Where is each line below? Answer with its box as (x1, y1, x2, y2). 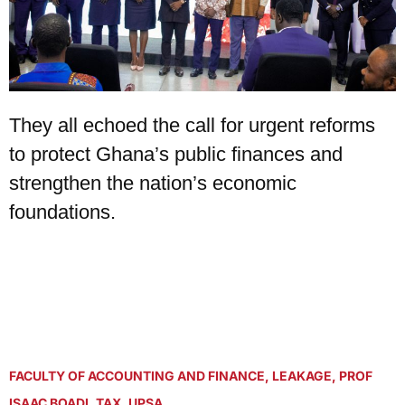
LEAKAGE (272, 367, 332, 383)
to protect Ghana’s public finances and (9, 142, 343, 165)
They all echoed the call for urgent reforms (9, 113, 375, 137)
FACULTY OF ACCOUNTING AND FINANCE (9, 367, 265, 383)
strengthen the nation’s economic (9, 171, 297, 194)
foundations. (9, 200, 116, 223)
